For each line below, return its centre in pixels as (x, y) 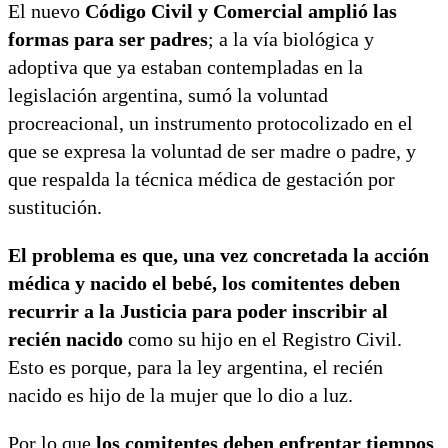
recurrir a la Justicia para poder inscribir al (198, 310)
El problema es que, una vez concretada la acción (218, 254)
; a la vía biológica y (291, 38)
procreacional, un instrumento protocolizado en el (210, 122)
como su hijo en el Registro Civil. (262, 338)
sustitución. (55, 206)
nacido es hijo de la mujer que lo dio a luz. (180, 394)
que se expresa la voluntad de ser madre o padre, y (212, 150)
